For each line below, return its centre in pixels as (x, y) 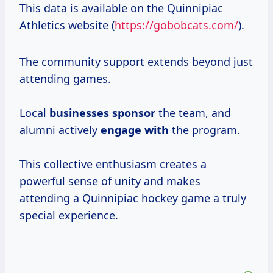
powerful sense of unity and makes (110, 181)
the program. (204, 130)
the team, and (193, 113)
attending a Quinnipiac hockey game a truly (133, 198)
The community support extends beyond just (136, 62)
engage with (135, 130)
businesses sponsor (102, 113)
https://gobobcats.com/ (176, 25)
